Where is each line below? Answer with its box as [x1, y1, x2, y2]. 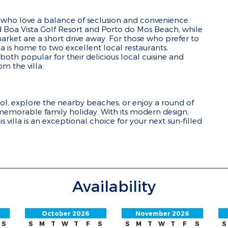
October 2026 [42, 210, 90, 217]
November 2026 [135, 210, 189, 217]
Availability [72, 177, 156, 195]
